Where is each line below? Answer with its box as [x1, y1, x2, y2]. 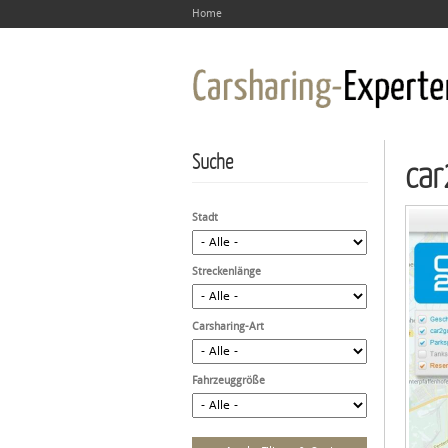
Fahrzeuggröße [192, 374, 265, 387]
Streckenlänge [192, 265, 261, 278]
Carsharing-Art [192, 319, 264, 333]
